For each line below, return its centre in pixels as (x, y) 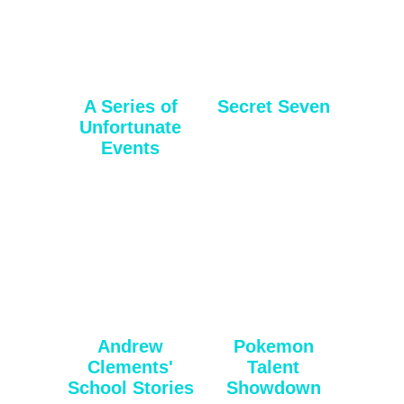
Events (131, 147)
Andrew (131, 346)
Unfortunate (131, 127)
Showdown (273, 387)
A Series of (130, 106)
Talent (274, 367)
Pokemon (273, 346)
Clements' (131, 367)
